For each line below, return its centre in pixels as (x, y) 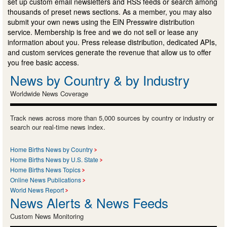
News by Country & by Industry (100, 80)
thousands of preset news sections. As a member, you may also (110, 11)
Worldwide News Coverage (49, 93)
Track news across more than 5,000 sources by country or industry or (112, 118)
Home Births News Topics (45, 169)
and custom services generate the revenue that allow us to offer (109, 52)
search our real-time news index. (58, 127)
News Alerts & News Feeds (89, 202)
